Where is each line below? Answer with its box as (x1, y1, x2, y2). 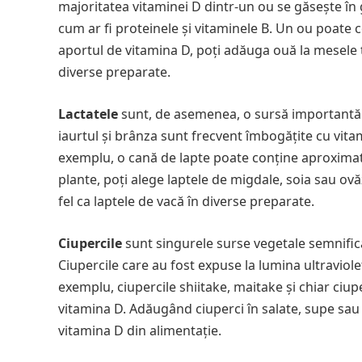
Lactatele (58, 105, 118, 123)
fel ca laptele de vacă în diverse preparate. (58, 192, 314, 210)
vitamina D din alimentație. (58, 322, 221, 339)
